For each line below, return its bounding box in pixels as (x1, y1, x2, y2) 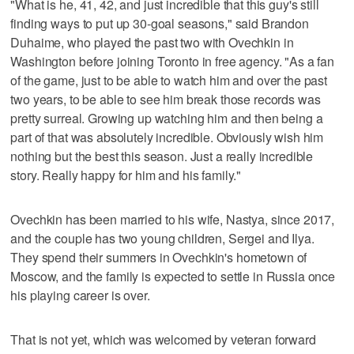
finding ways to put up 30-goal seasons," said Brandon (10, 13, 309, 32)
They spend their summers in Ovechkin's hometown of (10, 247, 307, 266)
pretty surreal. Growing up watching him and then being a (10, 108, 323, 127)
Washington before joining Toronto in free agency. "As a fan (10, 51, 335, 70)
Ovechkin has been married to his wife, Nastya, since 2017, (10, 209, 335, 228)
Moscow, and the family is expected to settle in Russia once (10, 266, 336, 285)
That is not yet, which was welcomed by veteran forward (10, 330, 316, 348)
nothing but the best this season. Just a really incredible (10, 146, 314, 165)
